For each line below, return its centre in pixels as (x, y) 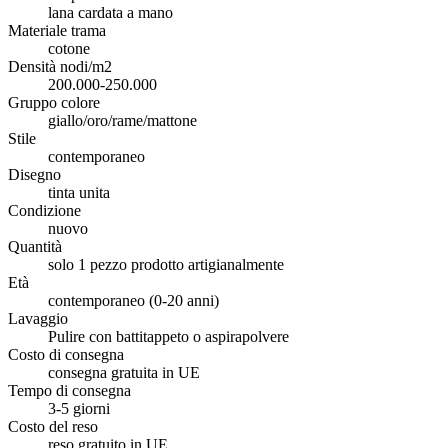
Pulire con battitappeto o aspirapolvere (168, 336)
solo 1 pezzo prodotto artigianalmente (166, 264)
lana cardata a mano (110, 12)
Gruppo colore (54, 102)
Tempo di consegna (69, 390)
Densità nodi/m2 (60, 66)
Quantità (35, 246)
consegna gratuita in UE (124, 372)
